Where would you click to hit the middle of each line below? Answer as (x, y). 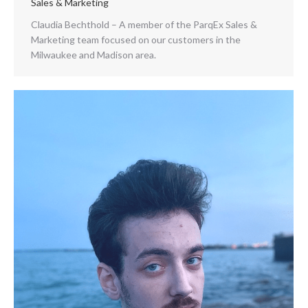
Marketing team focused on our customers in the (136, 40)
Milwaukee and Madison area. (93, 55)
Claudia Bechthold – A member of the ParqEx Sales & (144, 24)
